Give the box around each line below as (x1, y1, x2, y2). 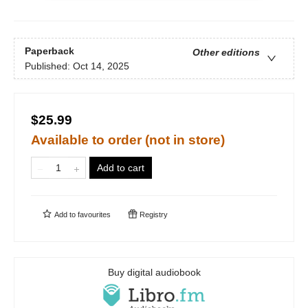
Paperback (25, 45, 74, 56)
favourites (78, 210, 111, 219)
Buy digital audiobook (107, 267, 201, 278)
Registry (137, 210, 168, 219)
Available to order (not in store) (31, 133, 225, 148)
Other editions (192, 46, 260, 58)
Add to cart (97, 162, 144, 174)
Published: (25, 60, 73, 71)
